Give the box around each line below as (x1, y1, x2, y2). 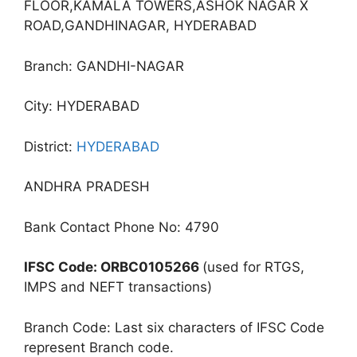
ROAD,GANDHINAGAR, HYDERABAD (24, 18, 257, 33)
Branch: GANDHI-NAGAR (24, 57, 184, 74)
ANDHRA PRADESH (24, 178, 150, 194)
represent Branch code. (24, 339, 174, 355)
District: (24, 138, 76, 155)
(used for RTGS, (202, 259, 304, 275)
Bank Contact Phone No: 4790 (24, 218, 219, 235)
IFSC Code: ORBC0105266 (24, 259, 202, 275)
